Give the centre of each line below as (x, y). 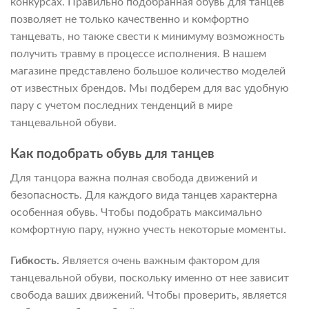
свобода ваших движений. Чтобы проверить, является (149, 296)
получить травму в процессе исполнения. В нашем (138, 54)
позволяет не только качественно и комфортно (130, 20)
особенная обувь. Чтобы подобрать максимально (136, 212)
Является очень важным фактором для (161, 261)
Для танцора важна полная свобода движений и (134, 178)
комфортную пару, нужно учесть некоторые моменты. (148, 229)
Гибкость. (36, 261)
